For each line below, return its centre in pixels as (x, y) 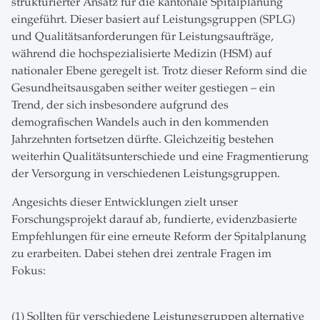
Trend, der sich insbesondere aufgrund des (120, 105)
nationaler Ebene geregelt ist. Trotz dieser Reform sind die (159, 70)
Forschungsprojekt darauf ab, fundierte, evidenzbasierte (154, 219)
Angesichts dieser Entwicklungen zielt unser (125, 202)
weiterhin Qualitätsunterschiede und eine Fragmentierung (160, 156)
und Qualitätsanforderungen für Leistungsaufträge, (142, 36)
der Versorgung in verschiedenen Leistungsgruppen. (147, 173)
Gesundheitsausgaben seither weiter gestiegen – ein (143, 87)
